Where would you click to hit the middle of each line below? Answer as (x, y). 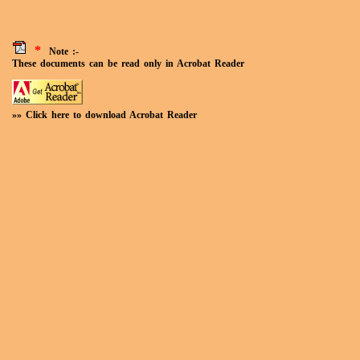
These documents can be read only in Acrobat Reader (128, 63)
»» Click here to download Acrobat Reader (104, 115)
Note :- (60, 51)
